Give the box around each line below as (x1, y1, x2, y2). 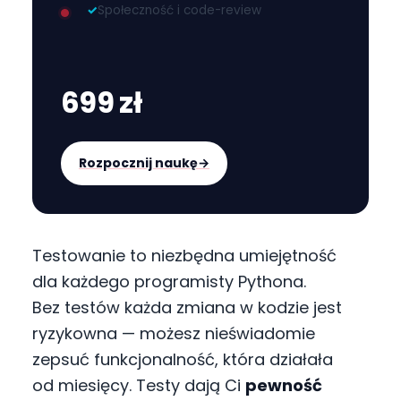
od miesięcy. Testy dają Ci (32, 373, 245, 397)
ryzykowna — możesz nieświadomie (32, 321, 315, 345)
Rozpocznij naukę (79, 153, 198, 172)
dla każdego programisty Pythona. (32, 269, 306, 293)
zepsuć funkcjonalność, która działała (32, 347, 333, 371)
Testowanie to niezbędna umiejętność (32, 243, 337, 267)
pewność (245, 373, 322, 397)
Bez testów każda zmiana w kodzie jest (32, 295, 342, 319)
